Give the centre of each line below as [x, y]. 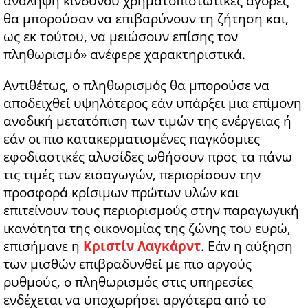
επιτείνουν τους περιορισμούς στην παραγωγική [151, 210]
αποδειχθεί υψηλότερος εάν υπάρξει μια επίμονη [153, 103]
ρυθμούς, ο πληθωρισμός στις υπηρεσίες [128, 282]
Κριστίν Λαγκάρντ [142, 246]
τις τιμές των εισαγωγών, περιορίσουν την [132, 174]
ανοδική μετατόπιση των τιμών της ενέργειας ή [147, 121]
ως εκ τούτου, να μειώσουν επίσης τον [121, 36]
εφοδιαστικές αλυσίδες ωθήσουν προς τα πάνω [148, 156]
